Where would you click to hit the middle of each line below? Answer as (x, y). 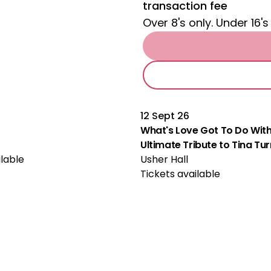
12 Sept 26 (165, 116)
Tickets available (180, 174)
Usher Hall (164, 159)
